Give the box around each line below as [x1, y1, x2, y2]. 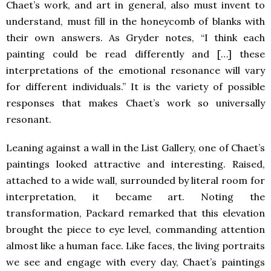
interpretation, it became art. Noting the [6, 190, 265, 203]
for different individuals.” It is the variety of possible [6, 80, 265, 93]
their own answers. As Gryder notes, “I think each [6, 31, 265, 44]
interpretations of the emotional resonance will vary [6, 64, 265, 76]
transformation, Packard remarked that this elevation [6, 206, 265, 219]
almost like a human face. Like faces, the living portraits [6, 239, 265, 252]
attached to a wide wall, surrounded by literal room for [6, 174, 265, 186]
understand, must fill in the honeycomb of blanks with [6, 15, 265, 27]
